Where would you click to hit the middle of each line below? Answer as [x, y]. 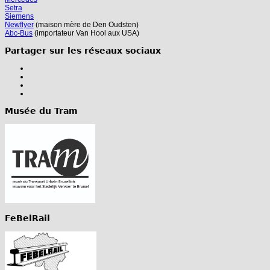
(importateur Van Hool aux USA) [86, 33]
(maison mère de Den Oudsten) [86, 25]
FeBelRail [27, 218]
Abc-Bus [19, 33]
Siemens [19, 17]
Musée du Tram [41, 111]
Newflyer [19, 25]
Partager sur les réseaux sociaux [83, 51]
